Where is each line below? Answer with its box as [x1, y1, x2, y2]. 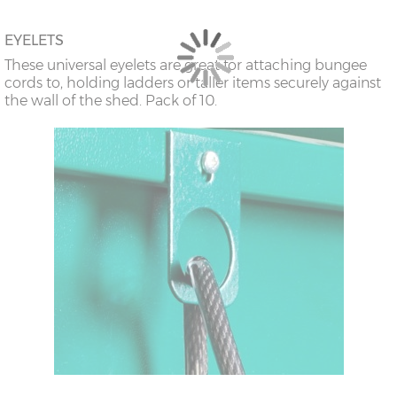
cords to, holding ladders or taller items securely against [4, 74, 381, 92]
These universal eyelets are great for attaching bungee [4, 57, 367, 74]
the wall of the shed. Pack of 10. [4, 92, 217, 110]
